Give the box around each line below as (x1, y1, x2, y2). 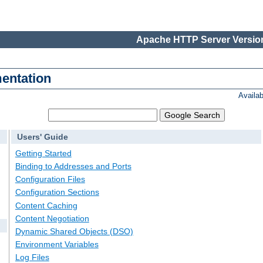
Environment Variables (15, 240, 99, 249)
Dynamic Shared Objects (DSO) (15, 226, 133, 236)
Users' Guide (16, 132, 68, 142)
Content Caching (15, 200, 77, 210)
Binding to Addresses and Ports (15, 161, 131, 171)
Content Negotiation (15, 213, 89, 223)
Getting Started (15, 148, 72, 158)
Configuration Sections (15, 187, 99, 197)
